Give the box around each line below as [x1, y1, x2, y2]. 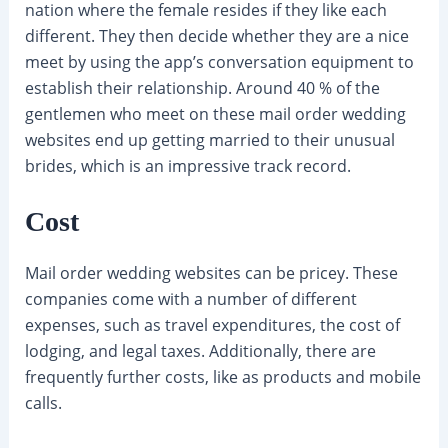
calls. [24, 392, 62, 415]
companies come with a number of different [24, 288, 357, 311]
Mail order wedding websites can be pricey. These [24, 262, 398, 285]
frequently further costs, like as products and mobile [24, 366, 421, 389]
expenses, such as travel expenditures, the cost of [24, 314, 400, 337]
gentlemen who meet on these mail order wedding [24, 102, 406, 125]
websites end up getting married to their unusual [24, 128, 395, 151]
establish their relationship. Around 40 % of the [24, 76, 380, 99]
